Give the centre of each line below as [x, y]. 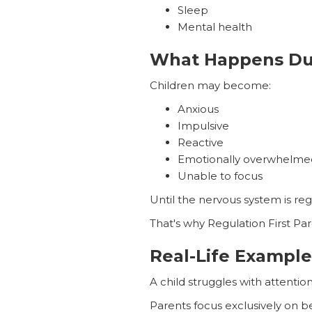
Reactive [200, 142]
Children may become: [210, 85]
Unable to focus [220, 175]
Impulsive [203, 125]
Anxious [198, 109]
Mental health [214, 26]
